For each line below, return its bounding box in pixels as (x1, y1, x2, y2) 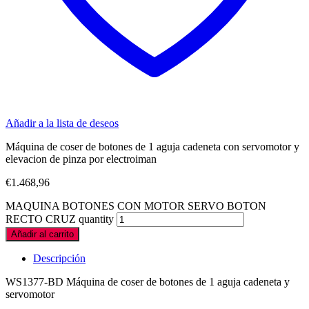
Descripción (33, 252, 86, 264)
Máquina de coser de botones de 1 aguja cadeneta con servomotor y (6, 140, 299, 152)
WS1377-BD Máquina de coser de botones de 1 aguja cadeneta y (6, 275, 290, 288)
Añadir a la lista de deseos (6, 117, 119, 129)
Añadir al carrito (11, 228, 74, 239)
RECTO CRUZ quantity (6, 212, 114, 225)
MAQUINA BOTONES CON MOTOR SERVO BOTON (6, 199, 266, 212)
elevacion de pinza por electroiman (6, 152, 157, 165)
